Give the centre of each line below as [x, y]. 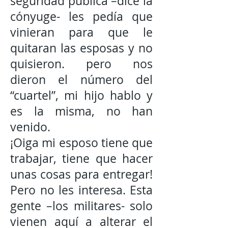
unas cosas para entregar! [81, 174]
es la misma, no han [81, 111]
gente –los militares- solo [81, 206]
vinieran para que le [81, 32]
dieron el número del [81, 80]
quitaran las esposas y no [81, 48]
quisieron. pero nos [81, 64]
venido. [30, 127]
